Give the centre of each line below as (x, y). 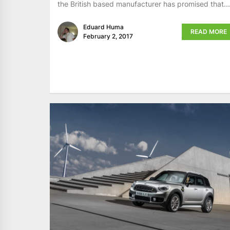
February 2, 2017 (108, 36)
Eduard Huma (103, 27)
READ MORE (208, 32)
